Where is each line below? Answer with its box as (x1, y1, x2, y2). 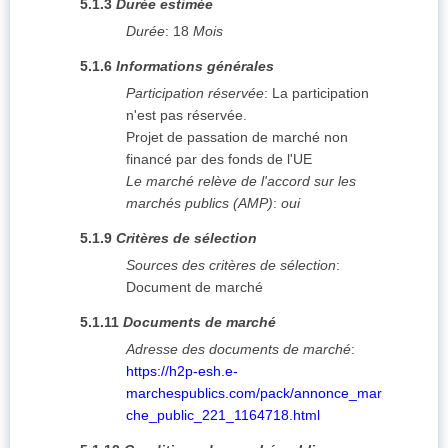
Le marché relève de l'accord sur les (126, 173, 356, 190)
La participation (272, 85, 369, 102)
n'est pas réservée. (126, 107, 247, 124)
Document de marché (126, 279, 263, 296)
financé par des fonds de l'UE (126, 151, 312, 168)
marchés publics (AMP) (126, 195, 273, 212)
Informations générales (116, 58, 274, 75)
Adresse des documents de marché (126, 341, 351, 358)
